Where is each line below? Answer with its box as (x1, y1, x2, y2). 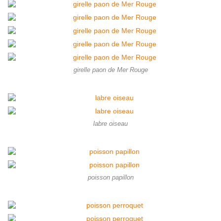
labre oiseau (93, 120, 128, 128)
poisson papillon (87, 174, 134, 182)
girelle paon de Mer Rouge (73, 67, 148, 74)
